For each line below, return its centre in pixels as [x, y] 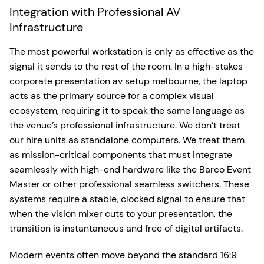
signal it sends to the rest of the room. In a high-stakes [126, 66]
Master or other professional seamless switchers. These [129, 184]
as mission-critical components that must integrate [121, 155]
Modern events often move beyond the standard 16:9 [123, 255]
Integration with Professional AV [95, 12]
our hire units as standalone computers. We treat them [127, 140]
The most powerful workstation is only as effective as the [132, 52]
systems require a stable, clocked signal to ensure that [127, 199]
